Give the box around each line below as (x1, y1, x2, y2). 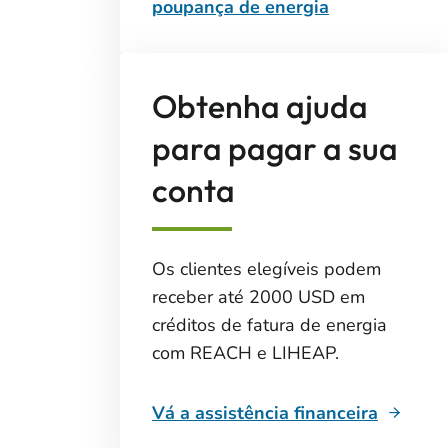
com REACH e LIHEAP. (152, 341, 339, 365)
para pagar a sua (152, 128, 398, 168)
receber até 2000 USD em (152, 285, 365, 309)
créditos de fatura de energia (152, 313, 387, 337)
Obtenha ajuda (152, 86, 368, 126)
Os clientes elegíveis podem (152, 257, 381, 281)
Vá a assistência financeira (152, 401, 378, 425)
